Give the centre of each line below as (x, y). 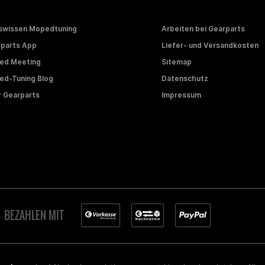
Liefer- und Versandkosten (210, 45)
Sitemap (176, 62)
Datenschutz (185, 78)
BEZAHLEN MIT (34, 215)
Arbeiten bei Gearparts (203, 28)
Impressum (181, 95)
